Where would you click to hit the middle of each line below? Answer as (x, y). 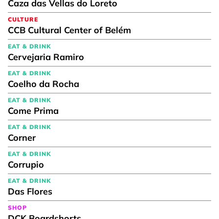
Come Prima (33, 110)
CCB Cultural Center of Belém (69, 30)
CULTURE (23, 19)
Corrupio (26, 164)
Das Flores (30, 191)
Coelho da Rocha (44, 84)
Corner (22, 137)
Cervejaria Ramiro (46, 57)
